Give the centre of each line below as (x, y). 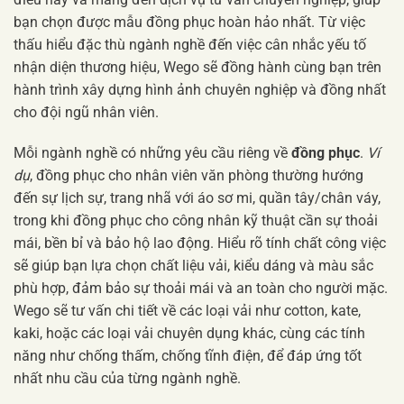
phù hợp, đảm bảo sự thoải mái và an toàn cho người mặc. (201, 289)
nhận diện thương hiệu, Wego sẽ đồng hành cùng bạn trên (197, 67)
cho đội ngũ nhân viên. (86, 112)
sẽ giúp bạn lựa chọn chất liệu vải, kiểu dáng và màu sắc (193, 266)
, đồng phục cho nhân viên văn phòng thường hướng (197, 176)
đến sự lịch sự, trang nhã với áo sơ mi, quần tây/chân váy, (197, 198)
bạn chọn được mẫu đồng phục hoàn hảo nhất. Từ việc (189, 22)
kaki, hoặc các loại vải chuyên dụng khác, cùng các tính (189, 334)
